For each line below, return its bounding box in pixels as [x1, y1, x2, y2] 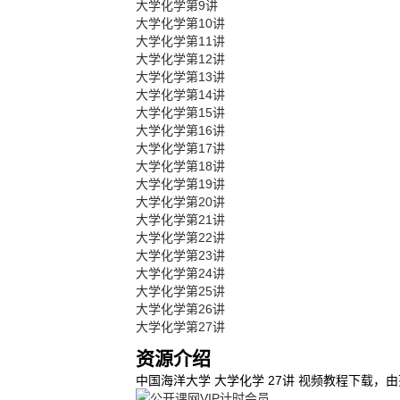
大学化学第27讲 [136, 320, 225, 334]
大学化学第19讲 [136, 177, 225, 191]
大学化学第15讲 [136, 105, 225, 120]
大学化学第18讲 [136, 159, 225, 173]
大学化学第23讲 [136, 248, 225, 262]
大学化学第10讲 [136, 16, 225, 30]
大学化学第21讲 [136, 212, 225, 227]
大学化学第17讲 [136, 141, 225, 155]
